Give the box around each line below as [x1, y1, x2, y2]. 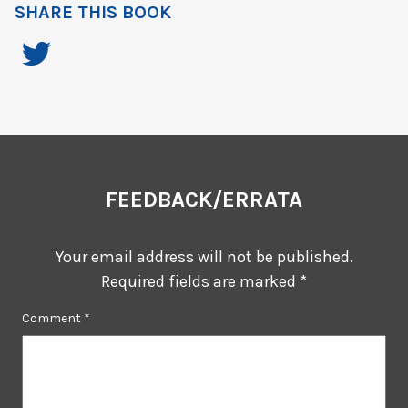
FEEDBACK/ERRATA [106, 187, 302, 213]
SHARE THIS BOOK [15, 2, 171, 24]
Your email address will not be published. [55, 247, 353, 268]
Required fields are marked [101, 271, 300, 292]
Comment [22, 311, 84, 327]
